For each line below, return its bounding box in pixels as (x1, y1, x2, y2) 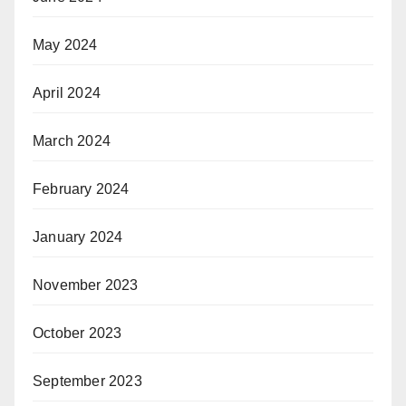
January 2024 (33, 229, 123, 246)
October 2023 (33, 325, 122, 342)
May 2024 (33, 37, 98, 53)
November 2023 (33, 277, 139, 294)
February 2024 (33, 181, 130, 198)
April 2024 (33, 85, 101, 101)
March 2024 (33, 133, 111, 150)
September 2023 (33, 373, 142, 390)
